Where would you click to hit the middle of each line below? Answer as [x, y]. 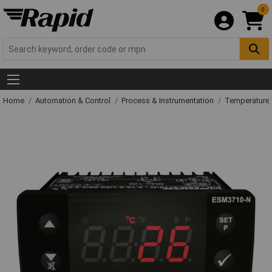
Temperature [247, 101]
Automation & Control [74, 101]
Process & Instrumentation [168, 101]
